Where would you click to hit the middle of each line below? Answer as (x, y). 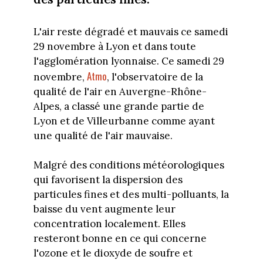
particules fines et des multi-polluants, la (131, 195)
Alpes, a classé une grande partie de (119, 106)
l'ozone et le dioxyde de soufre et (113, 253)
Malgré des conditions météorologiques (129, 165)
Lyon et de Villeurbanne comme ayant (124, 121)
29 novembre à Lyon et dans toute (114, 46)
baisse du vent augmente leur (104, 209)
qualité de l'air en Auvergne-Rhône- (120, 91)
